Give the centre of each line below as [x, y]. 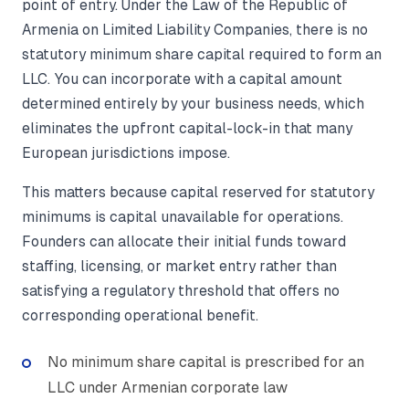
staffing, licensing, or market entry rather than [179, 267]
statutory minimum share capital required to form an [202, 55]
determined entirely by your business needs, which [193, 104]
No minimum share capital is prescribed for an [206, 362]
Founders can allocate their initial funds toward [184, 242]
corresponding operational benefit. [140, 316]
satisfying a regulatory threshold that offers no [181, 291]
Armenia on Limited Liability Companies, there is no [195, 30]
